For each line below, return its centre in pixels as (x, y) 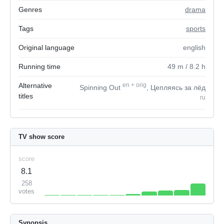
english (194, 47)
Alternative (35, 85)
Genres (30, 9)
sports (196, 28)
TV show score (41, 137)
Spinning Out (101, 87)
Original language (46, 47)
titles (26, 96)
